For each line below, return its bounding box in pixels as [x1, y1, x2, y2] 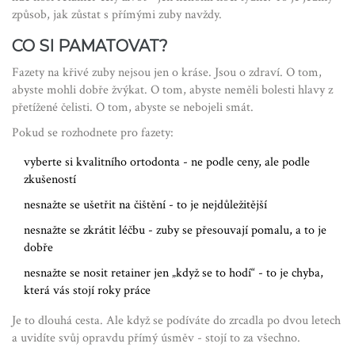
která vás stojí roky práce [24, 282, 151, 300]
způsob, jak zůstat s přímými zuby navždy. [12, 6, 222, 24]
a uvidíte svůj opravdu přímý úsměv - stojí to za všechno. [12, 330, 300, 347]
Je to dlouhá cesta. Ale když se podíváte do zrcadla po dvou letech [12, 312, 341, 330]
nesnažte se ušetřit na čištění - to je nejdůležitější [24, 197, 267, 214]
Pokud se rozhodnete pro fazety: [12, 124, 174, 142]
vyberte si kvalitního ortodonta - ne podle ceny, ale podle [24, 154, 310, 171]
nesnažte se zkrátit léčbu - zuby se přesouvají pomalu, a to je [24, 222, 326, 239]
